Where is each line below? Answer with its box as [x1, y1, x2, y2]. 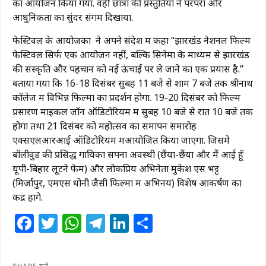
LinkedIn [129, 210, 208, 236]
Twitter [58, 210, 122, 236]
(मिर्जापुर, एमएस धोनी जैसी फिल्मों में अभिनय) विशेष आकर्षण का [12, 176, 242, 189]
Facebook [34, 210, 122, 236]
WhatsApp [81, 210, 174, 236]
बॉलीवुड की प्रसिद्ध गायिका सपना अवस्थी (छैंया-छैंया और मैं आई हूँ [12, 147, 243, 161]
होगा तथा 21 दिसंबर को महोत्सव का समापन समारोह [12, 119, 199, 132]
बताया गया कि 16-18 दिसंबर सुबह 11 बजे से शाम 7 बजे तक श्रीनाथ [12, 76, 253, 90]
